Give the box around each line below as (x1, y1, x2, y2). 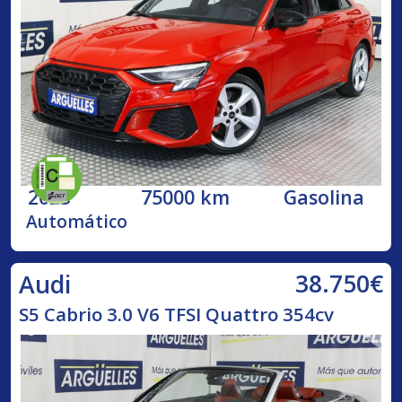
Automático (26, 209, 128, 233)
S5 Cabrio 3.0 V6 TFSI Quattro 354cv (18, 301, 334, 327)
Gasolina (284, 183, 365, 210)
